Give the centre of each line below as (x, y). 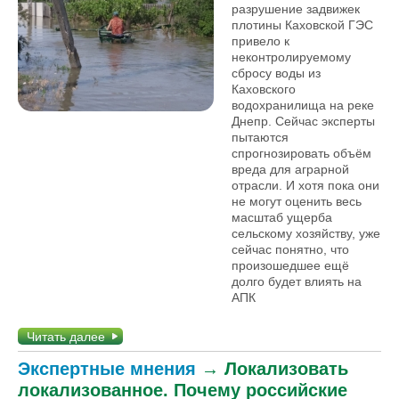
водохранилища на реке (303, 105)
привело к (261, 41)
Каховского (264, 89)
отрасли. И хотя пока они (305, 185)
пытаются (260, 137)
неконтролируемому (291, 57)
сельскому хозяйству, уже (306, 233)
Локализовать (286, 369)
